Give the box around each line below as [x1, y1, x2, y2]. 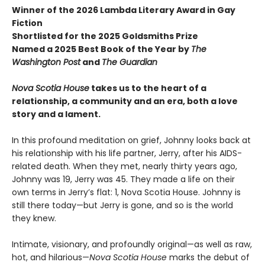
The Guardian [102, 56, 157, 68]
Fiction [12, 17, 43, 29]
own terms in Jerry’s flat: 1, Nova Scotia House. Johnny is [12, 186, 241, 198]
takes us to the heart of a [89, 82, 206, 94]
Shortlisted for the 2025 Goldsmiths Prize [12, 30, 198, 42]
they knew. [12, 212, 56, 224]
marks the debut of [167, 251, 250, 263]
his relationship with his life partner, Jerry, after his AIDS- [12, 147, 242, 159]
